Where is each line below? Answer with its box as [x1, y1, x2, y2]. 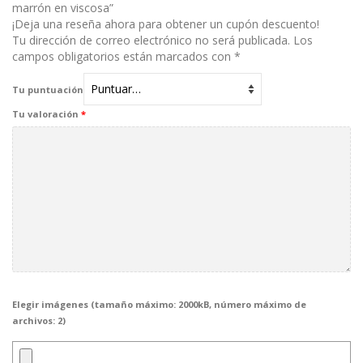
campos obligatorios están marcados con [12, 48, 234, 64]
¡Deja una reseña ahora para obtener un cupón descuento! [12, 15, 319, 32]
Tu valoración [12, 107, 81, 120]
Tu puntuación [12, 83, 83, 96]
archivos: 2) [12, 314, 66, 327]
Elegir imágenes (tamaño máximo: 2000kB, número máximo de [12, 298, 306, 311]
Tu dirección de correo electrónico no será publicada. [12, 32, 290, 48]
